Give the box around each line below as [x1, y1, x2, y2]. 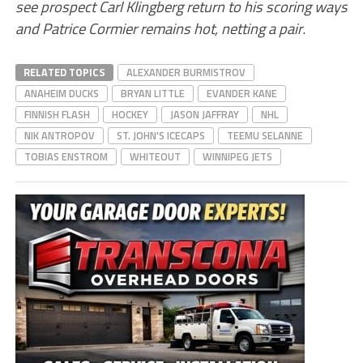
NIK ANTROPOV [23, 126, 95, 143]
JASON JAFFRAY [169, 105, 239, 122]
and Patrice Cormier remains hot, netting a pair [15, 16, 302, 40]
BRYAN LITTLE [120, 84, 185, 101]
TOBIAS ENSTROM [23, 147, 108, 164]
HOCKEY [111, 105, 148, 122]
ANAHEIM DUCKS [23, 84, 99, 101]
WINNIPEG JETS [202, 147, 272, 164]
